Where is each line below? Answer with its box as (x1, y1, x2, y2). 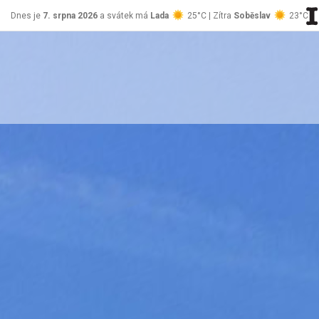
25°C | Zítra (185, 11, 234, 21)
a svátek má (98, 11, 150, 21)
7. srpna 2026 (43, 11, 98, 21)
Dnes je (11, 11, 43, 21)
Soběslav (234, 11, 271, 21)
